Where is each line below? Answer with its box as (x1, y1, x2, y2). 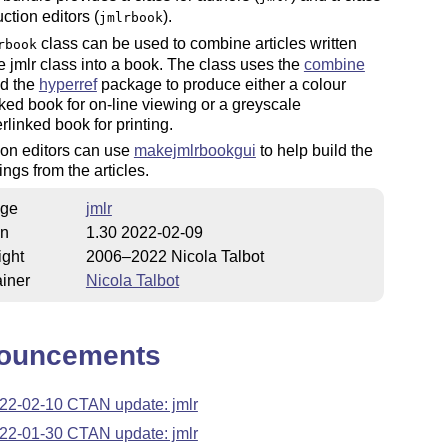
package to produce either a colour (96, 75, 346, 93)
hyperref (38, 75, 97, 93)
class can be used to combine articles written (36, 34, 357, 52)
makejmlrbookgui (133, 142, 256, 160)
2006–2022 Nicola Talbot (85, 247, 264, 265)
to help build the (255, 142, 373, 160)
